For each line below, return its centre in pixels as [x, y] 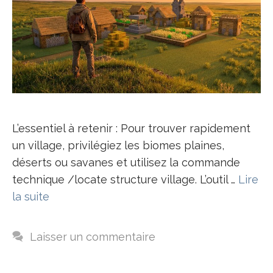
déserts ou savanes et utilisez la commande [126, 162]
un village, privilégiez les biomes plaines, [118, 145]
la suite [31, 196]
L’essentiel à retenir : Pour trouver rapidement [131, 128]
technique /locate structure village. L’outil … [125, 179]
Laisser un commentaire [92, 236]
